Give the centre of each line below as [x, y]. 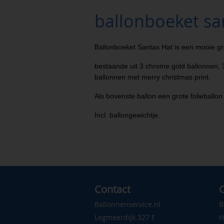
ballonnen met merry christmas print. [152, 77]
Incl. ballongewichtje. [127, 115]
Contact [112, 189]
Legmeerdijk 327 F [124, 217]
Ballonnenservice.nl [127, 204]
